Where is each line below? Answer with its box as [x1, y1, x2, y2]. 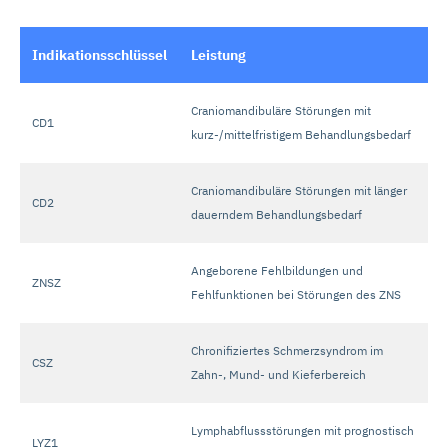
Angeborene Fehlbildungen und [191, 263, 363, 278]
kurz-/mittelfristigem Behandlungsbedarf [191, 127, 411, 142]
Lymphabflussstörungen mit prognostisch [191, 423, 414, 438]
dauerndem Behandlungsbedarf [191, 207, 362, 222]
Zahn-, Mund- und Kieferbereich [191, 367, 366, 382]
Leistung [191, 46, 246, 64]
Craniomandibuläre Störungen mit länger [191, 183, 407, 198]
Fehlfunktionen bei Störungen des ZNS [191, 287, 401, 302]
